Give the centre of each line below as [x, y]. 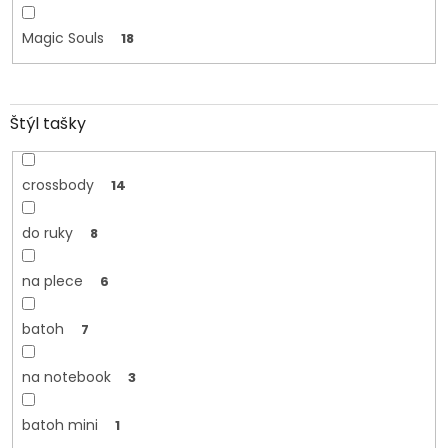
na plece [52, 281]
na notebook [66, 377]
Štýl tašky [48, 124]
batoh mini [59, 425]
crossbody [57, 185]
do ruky [47, 233]
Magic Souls [62, 37]
